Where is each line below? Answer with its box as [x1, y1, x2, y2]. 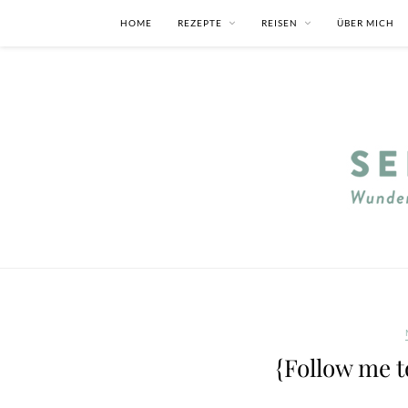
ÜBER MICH [337, 17, 394, 28]
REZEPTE [178, 17, 222, 28]
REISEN [261, 17, 298, 28]
